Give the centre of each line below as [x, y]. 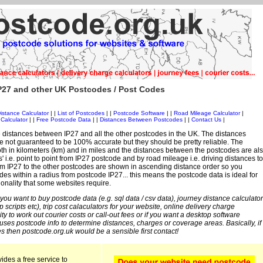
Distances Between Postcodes [141, 120]
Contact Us [207, 120]
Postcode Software [139, 113]
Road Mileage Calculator [207, 113]
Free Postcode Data [64, 120]
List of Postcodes [81, 113]
